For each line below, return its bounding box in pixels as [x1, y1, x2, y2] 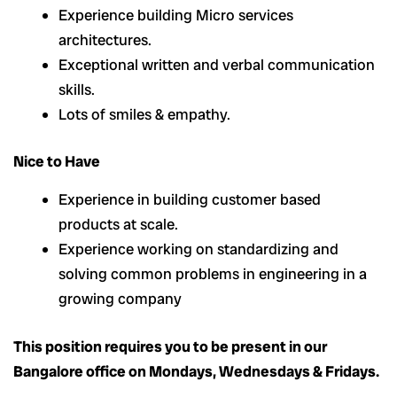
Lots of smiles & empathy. [58, 104, 230, 124]
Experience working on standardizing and [58, 239, 339, 260]
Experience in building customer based [58, 190, 321, 210]
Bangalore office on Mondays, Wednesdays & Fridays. [13, 361, 379, 381]
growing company [58, 289, 182, 309]
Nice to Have [13, 152, 100, 172]
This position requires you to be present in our [13, 336, 327, 356]
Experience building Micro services [58, 4, 293, 25]
